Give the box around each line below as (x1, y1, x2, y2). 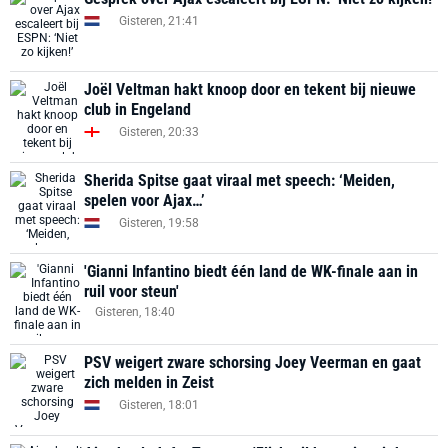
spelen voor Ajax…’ (84, 191, 205, 210)
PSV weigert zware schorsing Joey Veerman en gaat (84, 353, 421, 372)
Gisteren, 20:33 (119, 124, 199, 139)
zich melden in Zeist (84, 373, 214, 392)
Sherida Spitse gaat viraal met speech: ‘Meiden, (84, 171, 395, 190)
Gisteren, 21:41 (119, 13, 199, 28)
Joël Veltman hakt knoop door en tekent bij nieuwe (84, 80, 416, 99)
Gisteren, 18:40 (95, 305, 175, 319)
